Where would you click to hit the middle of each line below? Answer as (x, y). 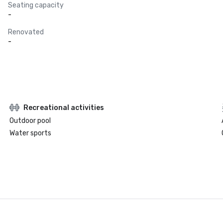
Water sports (30, 133)
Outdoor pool (30, 121)
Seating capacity (36, 5)
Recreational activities (63, 108)
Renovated (26, 32)
